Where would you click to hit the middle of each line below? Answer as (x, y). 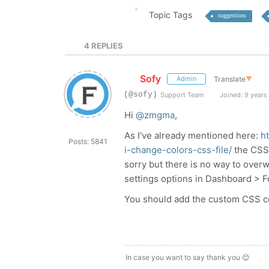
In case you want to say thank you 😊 (188, 257)
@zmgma (155, 115)
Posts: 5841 (88, 141)
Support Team (182, 95)
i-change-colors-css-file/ (179, 150)
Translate (229, 79)
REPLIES (107, 46)
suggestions (232, 15)
